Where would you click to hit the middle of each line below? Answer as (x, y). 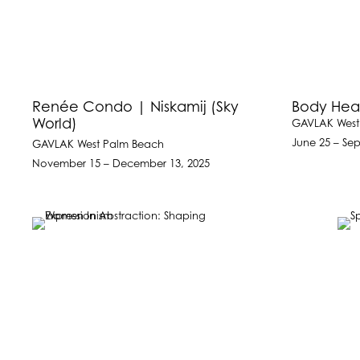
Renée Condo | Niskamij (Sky (135, 108)
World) (55, 125)
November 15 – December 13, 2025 (121, 165)
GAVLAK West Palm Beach (98, 145)
